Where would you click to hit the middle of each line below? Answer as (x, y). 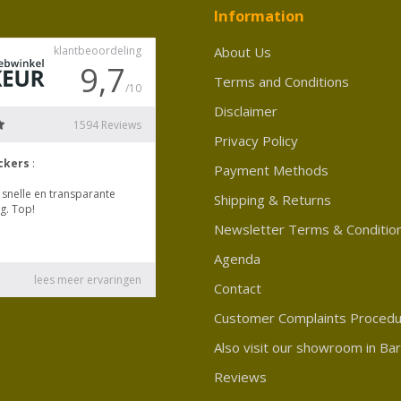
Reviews (240, 376)
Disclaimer (246, 111)
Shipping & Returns (273, 199)
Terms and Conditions (282, 81)
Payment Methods (271, 170)
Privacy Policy (256, 140)
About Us (243, 51)
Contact (238, 288)
